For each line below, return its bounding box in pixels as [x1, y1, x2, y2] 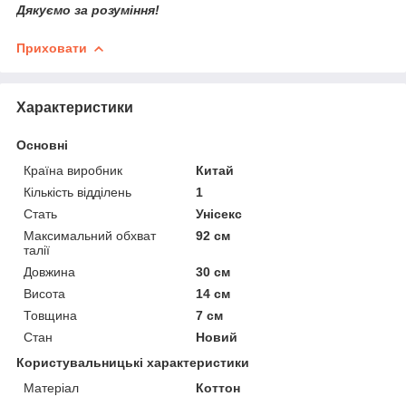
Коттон [196, 380, 241, 395]
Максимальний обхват [24, 227, 156, 243]
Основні [16, 137, 68, 152]
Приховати [16, 41, 87, 56]
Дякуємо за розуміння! [16, 3, 159, 18]
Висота [24, 285, 65, 301]
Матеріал [24, 380, 79, 395]
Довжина [24, 264, 75, 279]
